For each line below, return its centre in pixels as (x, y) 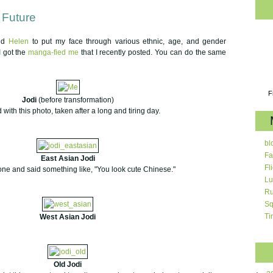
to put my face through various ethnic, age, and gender (128, 41)
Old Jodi (68, 264)
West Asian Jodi (68, 217)
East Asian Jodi (68, 158)
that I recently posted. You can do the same (153, 52)
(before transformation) (75, 100)
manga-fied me (54, 52)
